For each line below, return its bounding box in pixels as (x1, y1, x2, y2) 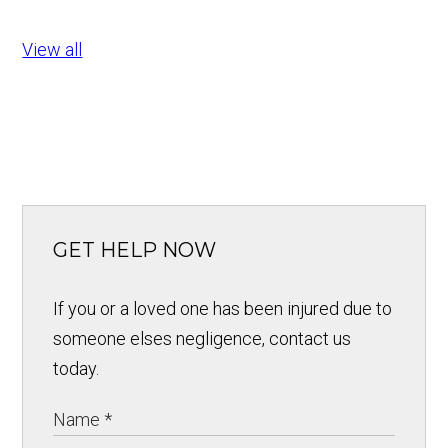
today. (53, 357, 100, 379)
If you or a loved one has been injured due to (53, 297, 393, 319)
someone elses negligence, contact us (53, 327, 352, 349)
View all (22, 38, 83, 60)
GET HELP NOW (53, 237, 217, 262)
